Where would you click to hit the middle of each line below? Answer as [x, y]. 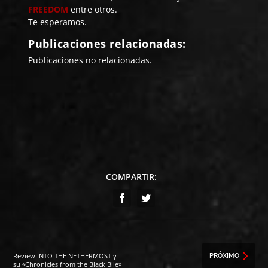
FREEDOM [48, 10]
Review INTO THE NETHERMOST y [65, 256]
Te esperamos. [58, 22]
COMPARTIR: [131, 177]
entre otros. [94, 10]
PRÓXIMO [224, 256]
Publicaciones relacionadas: [107, 44]
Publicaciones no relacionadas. [90, 60]
